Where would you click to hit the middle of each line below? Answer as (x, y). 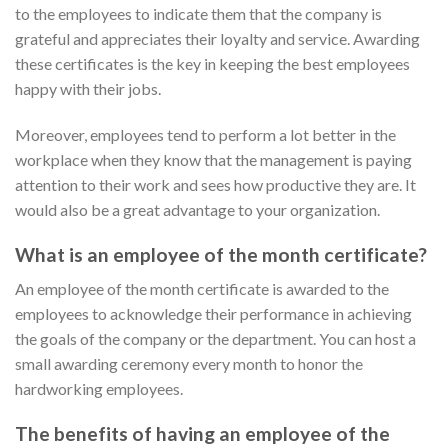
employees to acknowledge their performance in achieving (213, 314)
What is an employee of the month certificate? (221, 254)
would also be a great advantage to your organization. (197, 209)
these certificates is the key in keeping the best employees (212, 63)
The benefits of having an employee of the (202, 433)
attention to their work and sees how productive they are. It (215, 184)
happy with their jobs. (88, 88)
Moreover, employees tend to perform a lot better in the (205, 134)
